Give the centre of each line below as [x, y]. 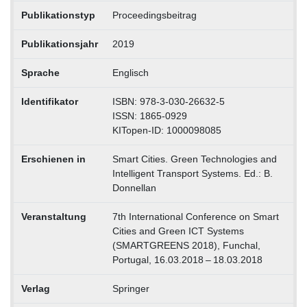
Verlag [35, 288]
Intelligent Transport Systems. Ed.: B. [192, 173]
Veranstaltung [53, 216]
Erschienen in [53, 159]
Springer [131, 288]
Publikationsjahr [59, 44]
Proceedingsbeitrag [154, 15]
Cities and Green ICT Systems [178, 231]
